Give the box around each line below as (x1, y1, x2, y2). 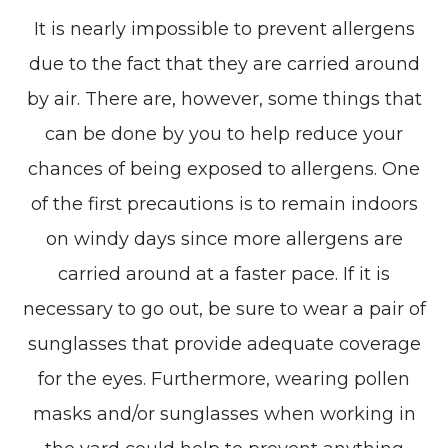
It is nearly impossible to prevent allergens (33, 17, 415, 40)
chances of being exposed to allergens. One (28, 157, 420, 180)
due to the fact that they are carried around (28, 52, 420, 75)
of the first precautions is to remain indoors (30, 192, 418, 215)
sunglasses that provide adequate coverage (27, 332, 421, 355)
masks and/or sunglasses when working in (32, 402, 416, 425)
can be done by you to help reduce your (45, 122, 403, 145)
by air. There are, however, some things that (26, 87, 422, 110)
